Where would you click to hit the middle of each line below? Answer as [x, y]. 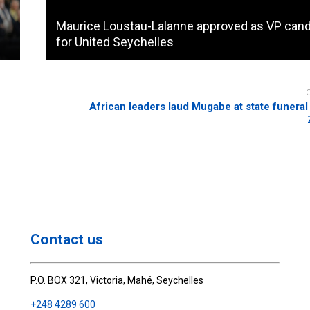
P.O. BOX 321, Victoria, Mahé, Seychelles [117, 280]
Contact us [67, 239]
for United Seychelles [115, 42]
